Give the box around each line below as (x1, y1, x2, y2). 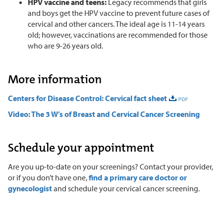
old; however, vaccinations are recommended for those (28, 30, 208, 40)
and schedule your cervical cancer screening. (52, 183, 200, 194)
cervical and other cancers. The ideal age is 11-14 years (28, 19, 205, 29)
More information (8, 71, 102, 88)
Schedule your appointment (8, 140, 154, 156)
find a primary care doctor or (89, 172, 187, 183)
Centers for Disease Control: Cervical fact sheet (8, 93, 167, 104)
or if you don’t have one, (8, 172, 89, 183)
